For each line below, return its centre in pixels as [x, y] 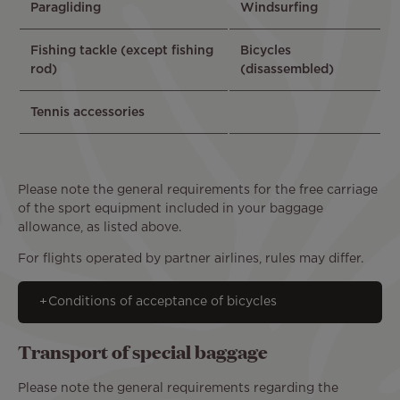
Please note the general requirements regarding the [178, 389]
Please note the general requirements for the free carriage [198, 190]
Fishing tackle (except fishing [122, 50]
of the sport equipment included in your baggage [171, 208]
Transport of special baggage [145, 351]
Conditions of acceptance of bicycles [162, 301]
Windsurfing [279, 8]
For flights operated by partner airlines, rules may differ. [191, 258]
